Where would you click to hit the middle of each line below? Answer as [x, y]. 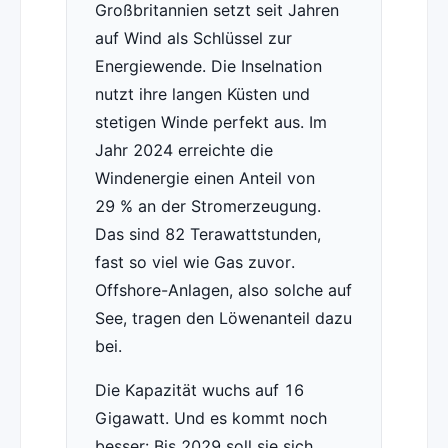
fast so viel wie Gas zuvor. [194, 262]
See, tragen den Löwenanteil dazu [223, 318]
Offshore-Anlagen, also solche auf [223, 290]
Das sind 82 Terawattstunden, [207, 234]
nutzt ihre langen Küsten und [202, 94]
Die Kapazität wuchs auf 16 [199, 390]
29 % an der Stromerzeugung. [207, 206]
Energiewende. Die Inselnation [208, 66]
